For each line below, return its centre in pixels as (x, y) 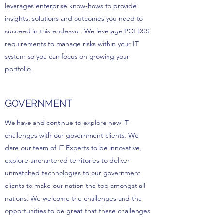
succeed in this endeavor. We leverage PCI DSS (77, 31)
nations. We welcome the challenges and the (73, 198)
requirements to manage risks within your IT (72, 44)
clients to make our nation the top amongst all (75, 186)
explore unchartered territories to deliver (67, 160)
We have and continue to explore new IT (67, 123)
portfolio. (19, 69)
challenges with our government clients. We (72, 135)
